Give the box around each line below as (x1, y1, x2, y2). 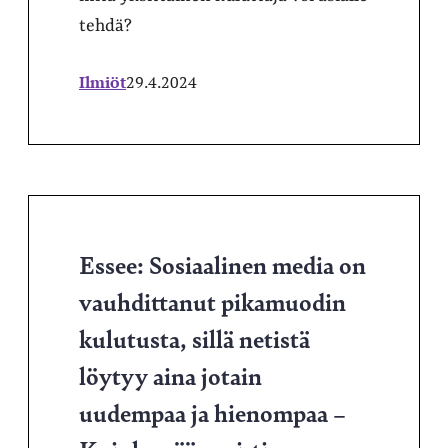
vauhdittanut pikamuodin (79, 284, 346, 318)
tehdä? (79, 16, 132, 36)
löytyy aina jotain (79, 358, 262, 392)
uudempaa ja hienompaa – (79, 395, 346, 429)
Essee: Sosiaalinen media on (79, 247, 366, 281)
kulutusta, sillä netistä (79, 321, 310, 355)
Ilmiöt (79, 71, 126, 93)
